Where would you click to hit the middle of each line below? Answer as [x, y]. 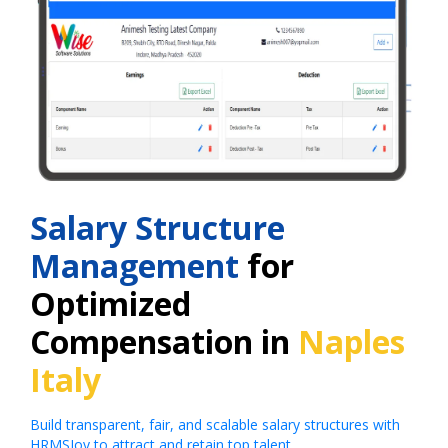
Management [134, 266]
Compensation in [164, 342]
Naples [351, 342]
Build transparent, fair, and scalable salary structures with [215, 425]
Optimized [110, 304]
